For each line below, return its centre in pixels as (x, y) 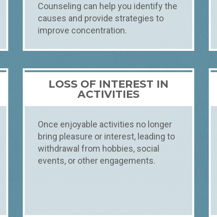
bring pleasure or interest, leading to (106, 136)
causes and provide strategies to (101, 18)
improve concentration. (82, 31)
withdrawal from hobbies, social (98, 148)
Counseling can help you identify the (107, 6)
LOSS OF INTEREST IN (108, 84)
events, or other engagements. (96, 160)
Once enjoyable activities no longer (105, 124)
